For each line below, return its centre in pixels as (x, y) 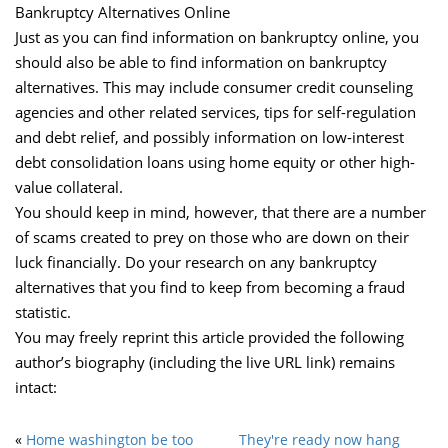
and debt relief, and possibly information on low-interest (209, 137)
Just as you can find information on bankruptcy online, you (217, 37)
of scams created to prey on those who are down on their (212, 237)
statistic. (43, 312)
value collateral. (69, 187)
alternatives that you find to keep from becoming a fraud (210, 287)
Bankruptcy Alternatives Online (122, 12)
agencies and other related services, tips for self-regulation (215, 112)
